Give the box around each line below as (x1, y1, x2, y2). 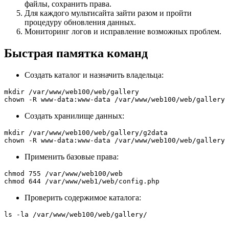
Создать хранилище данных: (25, 111, 124, 120)
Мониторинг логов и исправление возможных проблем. (25, 27, 221, 36)
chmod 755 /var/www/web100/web (4, 169, 123, 177)
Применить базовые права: (25, 152, 119, 161)
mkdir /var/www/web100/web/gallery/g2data (4, 128, 168, 136)
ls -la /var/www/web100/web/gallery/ (4, 210, 147, 218)
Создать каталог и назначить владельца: (25, 70, 164, 79)
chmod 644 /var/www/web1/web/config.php (4, 177, 159, 185)
